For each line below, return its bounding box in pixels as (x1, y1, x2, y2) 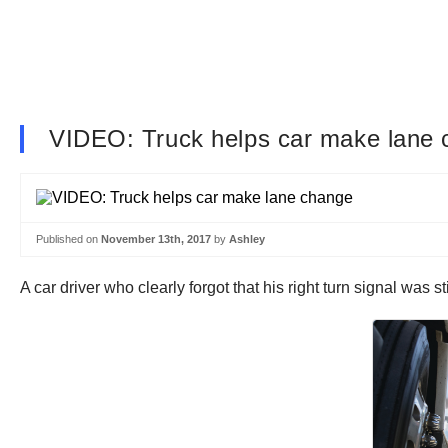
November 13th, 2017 (101, 233, 211, 245)
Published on (36, 233, 101, 245)
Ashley (229, 233, 265, 245)
